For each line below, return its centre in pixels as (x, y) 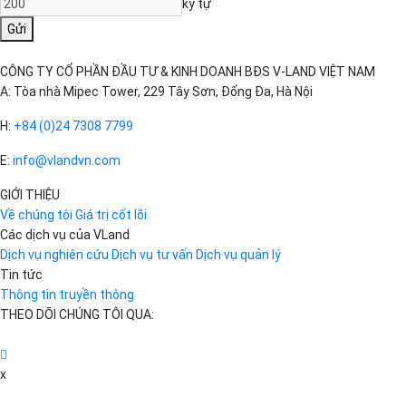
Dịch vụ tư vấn (152, 255)
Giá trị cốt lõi (111, 215)
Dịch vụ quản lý (238, 255)
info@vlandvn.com (67, 160)
